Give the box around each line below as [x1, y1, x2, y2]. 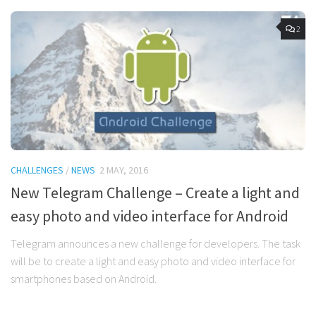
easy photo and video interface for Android [11, 206, 288, 226]
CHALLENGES [11, 164, 63, 177]
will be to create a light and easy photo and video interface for [11, 254, 296, 269]
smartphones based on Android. [11, 272, 157, 286]
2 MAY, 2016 [99, 164, 148, 177]
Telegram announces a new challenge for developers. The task [11, 236, 300, 251]
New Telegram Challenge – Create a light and [11, 183, 300, 203]
